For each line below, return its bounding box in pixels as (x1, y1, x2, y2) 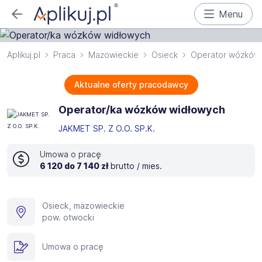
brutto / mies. (111, 161, 162, 171)
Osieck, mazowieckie (42, 201, 125, 211)
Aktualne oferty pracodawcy (74, 80, 188, 89)
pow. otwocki (42, 212, 94, 222)
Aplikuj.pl (7, 50, 40, 60)
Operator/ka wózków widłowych (58, 104, 225, 116)
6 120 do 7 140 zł (40, 161, 108, 171)
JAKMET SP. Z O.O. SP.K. (58, 123, 157, 133)
